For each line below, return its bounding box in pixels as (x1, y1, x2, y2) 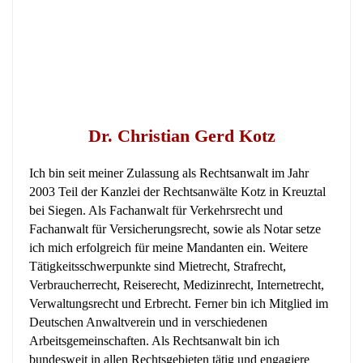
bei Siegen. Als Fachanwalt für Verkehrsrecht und (29, 203, 283, 218)
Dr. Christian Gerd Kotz (88, 126, 275, 147)
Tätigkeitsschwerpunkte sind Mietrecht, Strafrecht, (29, 259, 286, 274)
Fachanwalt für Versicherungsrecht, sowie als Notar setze (29, 222, 321, 237)
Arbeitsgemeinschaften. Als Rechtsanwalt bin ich (29, 334, 280, 348)
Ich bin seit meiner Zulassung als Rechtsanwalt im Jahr (29, 166, 309, 181)
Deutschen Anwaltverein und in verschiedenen (29, 315, 267, 330)
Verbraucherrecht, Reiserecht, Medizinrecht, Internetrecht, (29, 278, 324, 293)
